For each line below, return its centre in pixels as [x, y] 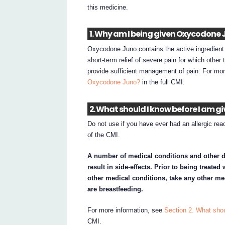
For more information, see [126, 210]
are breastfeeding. [116, 189]
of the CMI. [104, 135]
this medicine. [108, 7]
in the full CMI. [163, 82]
